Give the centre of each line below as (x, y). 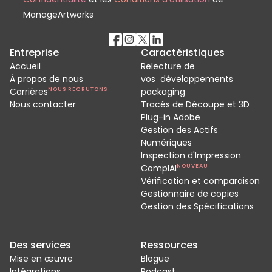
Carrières (29, 92)
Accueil (25, 66)
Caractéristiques (183, 53)
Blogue (155, 259)
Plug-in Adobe (171, 117)
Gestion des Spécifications (197, 206)
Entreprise (34, 53)
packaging (163, 92)
